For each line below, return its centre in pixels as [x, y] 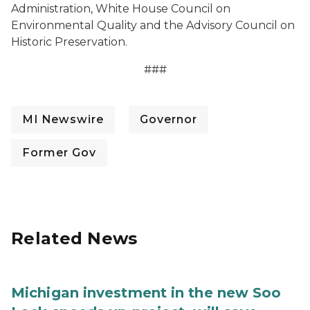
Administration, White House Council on [121, 9]
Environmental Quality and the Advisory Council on [153, 25]
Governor [168, 119]
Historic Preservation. [69, 42]
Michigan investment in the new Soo [146, 293]
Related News [74, 238]
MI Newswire [63, 119]
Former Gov [59, 153]
